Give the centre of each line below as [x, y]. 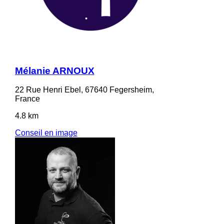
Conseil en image [46, 133]
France [27, 99]
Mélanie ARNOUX [54, 70]
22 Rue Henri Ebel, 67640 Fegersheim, [84, 90]
